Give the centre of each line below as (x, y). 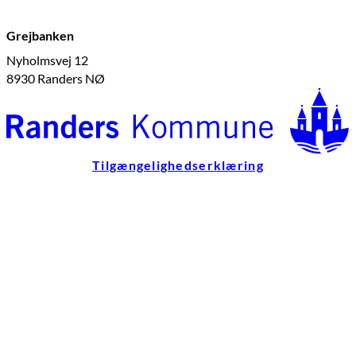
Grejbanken (40, 35)
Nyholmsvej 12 (47, 60)
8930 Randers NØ (56, 78)
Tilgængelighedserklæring (178, 165)
